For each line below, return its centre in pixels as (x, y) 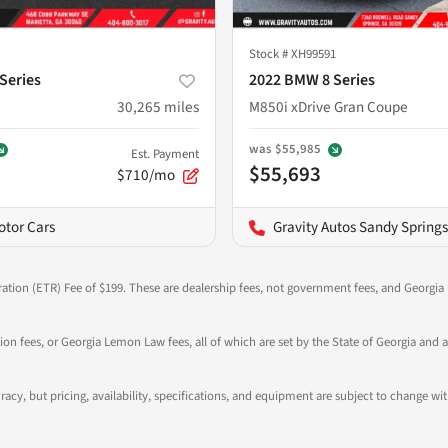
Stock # (270, 53)
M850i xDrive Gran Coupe (328, 106)
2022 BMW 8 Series (312, 79)
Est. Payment (165, 153)
